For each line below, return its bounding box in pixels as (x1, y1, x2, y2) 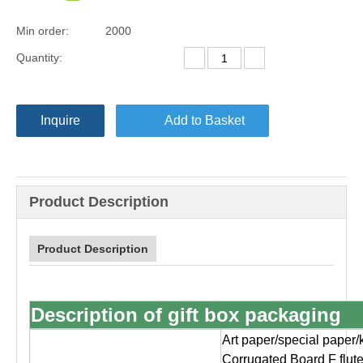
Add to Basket (164, 113, 245, 127)
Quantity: (16, 51, 62, 64)
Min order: (16, 24, 69, 37)
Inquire (41, 113, 80, 127)
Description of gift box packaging (31, 304, 341, 326)
